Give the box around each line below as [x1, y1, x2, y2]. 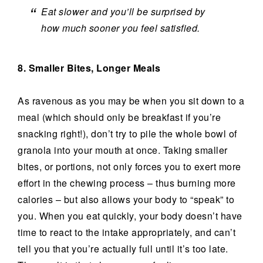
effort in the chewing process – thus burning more [18, 176, 236, 190]
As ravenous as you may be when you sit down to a [18, 94, 244, 107]
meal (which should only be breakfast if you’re [18, 110, 221, 124]
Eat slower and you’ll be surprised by [41, 5, 205, 18]
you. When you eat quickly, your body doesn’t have [18, 209, 242, 222]
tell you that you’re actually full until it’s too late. [18, 242, 228, 255]
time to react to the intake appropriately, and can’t [18, 225, 235, 239]
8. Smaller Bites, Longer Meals [18, 61, 160, 75]
